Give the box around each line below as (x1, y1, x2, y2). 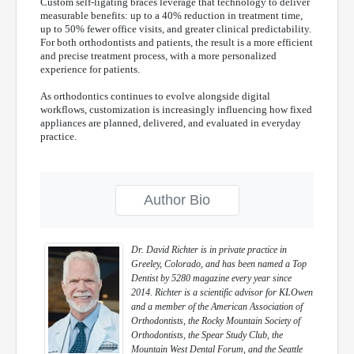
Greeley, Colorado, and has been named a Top (131, 258, 307, 269)
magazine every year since (190, 273, 292, 284)
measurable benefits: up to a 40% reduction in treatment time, (40, 9, 303, 21)
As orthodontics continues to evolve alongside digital (40, 90, 270, 102)
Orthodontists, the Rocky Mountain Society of (131, 315, 300, 326)
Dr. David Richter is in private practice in (131, 244, 287, 255)
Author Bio (144, 192, 210, 208)
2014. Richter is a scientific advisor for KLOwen (131, 287, 313, 298)
